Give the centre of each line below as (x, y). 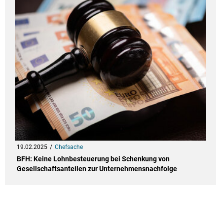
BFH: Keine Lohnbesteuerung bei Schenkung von (93, 159)
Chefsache (69, 147)
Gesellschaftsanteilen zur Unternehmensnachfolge (97, 169)
